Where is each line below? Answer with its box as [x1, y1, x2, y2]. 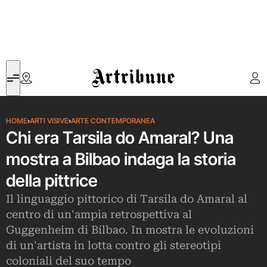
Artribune [92, 61, 127, 73]
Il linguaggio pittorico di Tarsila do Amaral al [6, 193, 247, 206]
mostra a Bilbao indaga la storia [6, 149, 236, 169]
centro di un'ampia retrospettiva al [6, 208, 192, 221]
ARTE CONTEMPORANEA [71, 116, 155, 125]
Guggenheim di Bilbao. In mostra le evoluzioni [6, 223, 254, 237]
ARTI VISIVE [30, 116, 69, 125]
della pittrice [6, 170, 98, 191]
